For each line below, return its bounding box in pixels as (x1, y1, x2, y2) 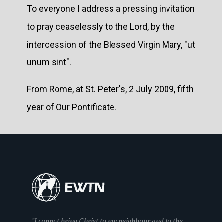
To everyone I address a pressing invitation (27, 3, 195, 14)
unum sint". (27, 56, 71, 67)
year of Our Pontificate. (27, 101, 116, 112)
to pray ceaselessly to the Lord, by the (27, 21, 175, 32)
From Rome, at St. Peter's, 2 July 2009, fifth (27, 83, 194, 94)
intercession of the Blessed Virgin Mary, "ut (27, 39, 195, 50)
